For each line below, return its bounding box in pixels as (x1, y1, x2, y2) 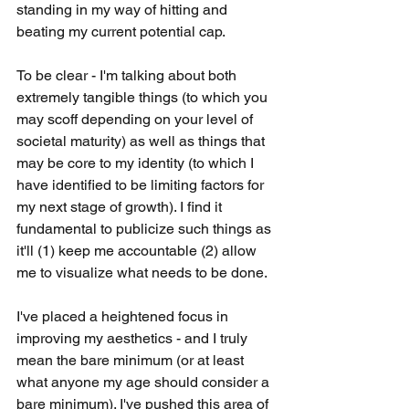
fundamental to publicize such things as (16, 220, 275, 237)
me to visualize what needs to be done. (16, 264, 270, 281)
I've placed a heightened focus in (16, 308, 232, 325)
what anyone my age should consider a (16, 373, 273, 391)
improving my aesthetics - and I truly (16, 330, 251, 347)
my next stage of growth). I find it (16, 198, 225, 215)
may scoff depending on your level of (16, 110, 257, 128)
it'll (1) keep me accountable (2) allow (16, 242, 260, 259)
